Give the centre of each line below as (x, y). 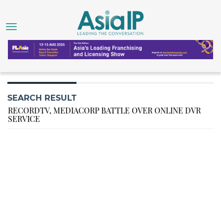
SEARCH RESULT (42, 98)
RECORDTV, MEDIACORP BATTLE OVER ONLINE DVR (104, 110)
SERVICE (24, 119)
